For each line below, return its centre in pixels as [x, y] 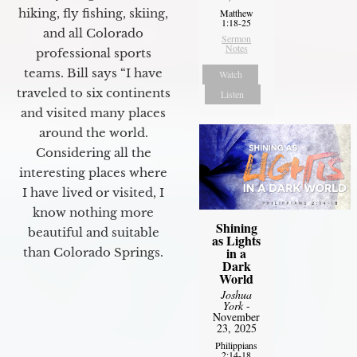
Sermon [237, 39]
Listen [233, 94]
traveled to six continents [93, 92]
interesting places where [93, 172]
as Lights [237, 241]
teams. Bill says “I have [93, 73]
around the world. [93, 132]
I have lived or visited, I [93, 192]
